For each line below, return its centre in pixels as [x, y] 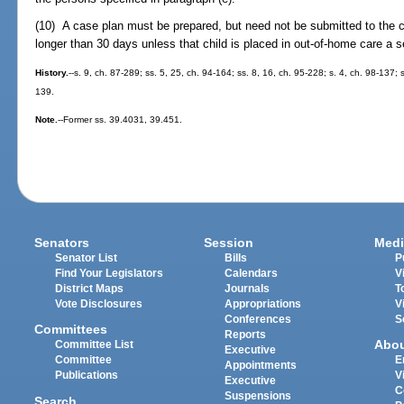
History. [52, 73]
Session [229, 243]
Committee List [95, 345]
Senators [62, 243]
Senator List [87, 258]
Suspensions [258, 396]
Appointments [261, 366]
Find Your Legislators [110, 274]
